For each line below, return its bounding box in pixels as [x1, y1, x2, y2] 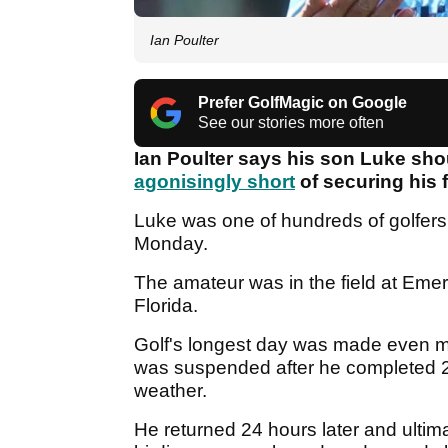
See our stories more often [198, 114, 384, 132]
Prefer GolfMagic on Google [198, 94, 407, 112]
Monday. [134, 233, 208, 255]
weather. [134, 380, 207, 402]
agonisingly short [134, 171, 295, 193]
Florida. [134, 295, 198, 317]
